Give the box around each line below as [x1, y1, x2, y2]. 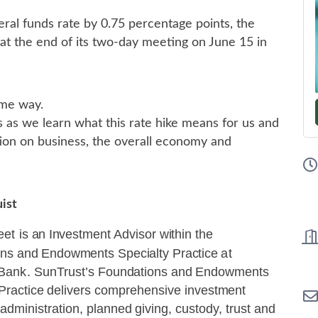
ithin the [168, 227, 213, 241]
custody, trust [175, 302, 254, 316]
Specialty [117, 246, 173, 261]
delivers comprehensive [47, 283, 185, 297]
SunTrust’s [33, 265, 98, 279]
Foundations [97, 265, 172, 279]
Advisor [114, 227, 160, 241]
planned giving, [87, 302, 175, 316]
